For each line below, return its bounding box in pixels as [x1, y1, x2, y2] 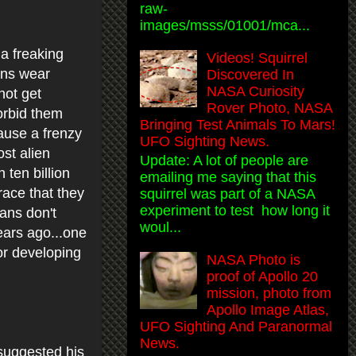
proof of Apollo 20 [207, 269, 319, 285]
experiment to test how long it [140, 203, 330, 219]
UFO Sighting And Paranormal [140, 319, 332, 335]
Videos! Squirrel [207, 49, 308, 66]
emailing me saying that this [140, 169, 316, 186]
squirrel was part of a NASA [140, 186, 315, 203]
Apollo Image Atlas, [207, 302, 330, 319]
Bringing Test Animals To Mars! [140, 116, 335, 133]
